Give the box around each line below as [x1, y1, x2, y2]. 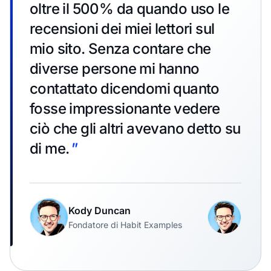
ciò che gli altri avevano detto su [30, 119, 241, 137]
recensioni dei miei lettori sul [30, 19, 215, 38]
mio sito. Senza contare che [30, 39, 211, 57]
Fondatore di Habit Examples [68, 219, 182, 230]
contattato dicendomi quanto [30, 79, 220, 97]
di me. [30, 139, 70, 157]
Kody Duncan [68, 204, 131, 217]
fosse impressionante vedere [30, 99, 220, 117]
